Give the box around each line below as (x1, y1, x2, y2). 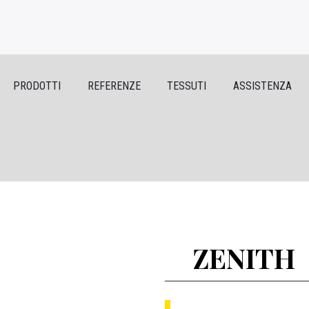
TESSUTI (167, 79, 207, 92)
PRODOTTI (13, 79, 61, 92)
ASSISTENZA (232, 79, 292, 92)
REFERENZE (87, 79, 141, 92)
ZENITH (192, 239, 295, 276)
